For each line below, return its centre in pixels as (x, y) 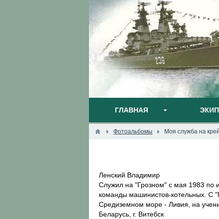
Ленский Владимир (129, 175)
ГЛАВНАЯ (131, 110)
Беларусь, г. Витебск (131, 214)
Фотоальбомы (133, 131)
